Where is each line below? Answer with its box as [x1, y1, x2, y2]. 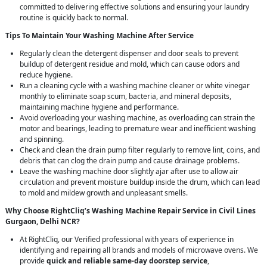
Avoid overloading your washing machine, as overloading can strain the [20, 113, 255, 123]
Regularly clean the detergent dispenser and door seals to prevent [20, 48, 238, 59]
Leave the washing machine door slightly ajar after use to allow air [20, 166, 238, 177]
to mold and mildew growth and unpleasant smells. [20, 188, 188, 198]
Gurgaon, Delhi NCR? [5, 216, 80, 227]
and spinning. [20, 134, 64, 145]
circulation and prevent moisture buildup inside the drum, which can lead [20, 177, 260, 188]
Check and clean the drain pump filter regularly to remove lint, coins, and [20, 145, 260, 156]
